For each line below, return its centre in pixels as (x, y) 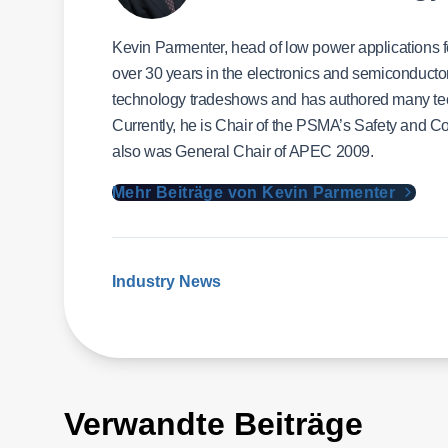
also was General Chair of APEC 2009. (243, 151)
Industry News (166, 281)
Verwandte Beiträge (213, 424)
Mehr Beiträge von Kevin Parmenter (256, 192)
